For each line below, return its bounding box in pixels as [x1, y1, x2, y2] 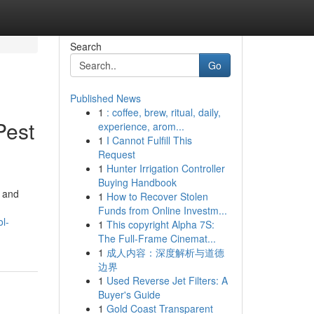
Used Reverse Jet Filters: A [106, 273, 228, 287]
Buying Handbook [97, 175, 177, 189]
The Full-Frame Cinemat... [97, 231, 216, 245]
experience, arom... [97, 119, 184, 133]
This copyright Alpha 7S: [106, 217, 214, 231]
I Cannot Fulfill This [106, 133, 192, 147]
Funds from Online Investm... [97, 203, 227, 217]
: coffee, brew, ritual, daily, [106, 105, 221, 119]
